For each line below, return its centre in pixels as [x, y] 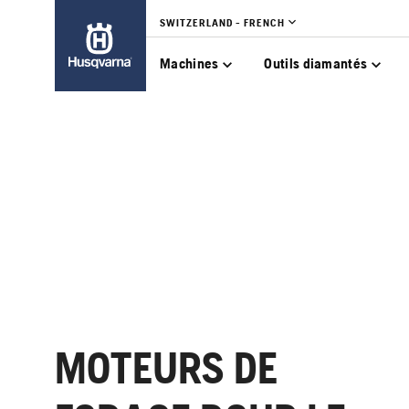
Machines [189, 63]
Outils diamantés [316, 63]
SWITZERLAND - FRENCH [222, 23]
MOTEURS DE [166, 368]
